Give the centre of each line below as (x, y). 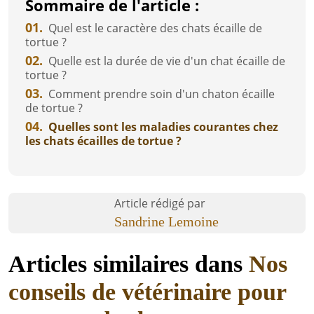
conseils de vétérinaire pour (147, 292)
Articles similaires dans (129, 264)
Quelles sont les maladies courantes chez (162, 127)
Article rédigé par (159, 203)
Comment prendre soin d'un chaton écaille (160, 94)
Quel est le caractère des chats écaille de (153, 28)
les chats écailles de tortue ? (103, 141)
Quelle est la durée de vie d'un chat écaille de (165, 61)
